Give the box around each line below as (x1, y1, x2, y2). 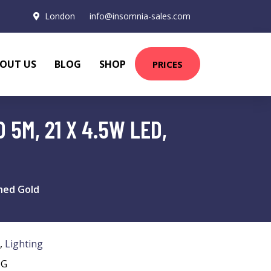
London (45, 10, 75, 22)
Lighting (5, 237, 43, 250)
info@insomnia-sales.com (90, 10, 191, 22)
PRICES (152, 57, 183, 70)
